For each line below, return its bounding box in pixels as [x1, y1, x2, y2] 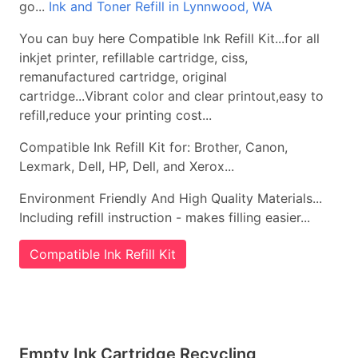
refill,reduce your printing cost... [19, 107, 212, 123]
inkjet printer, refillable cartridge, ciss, [19, 50, 248, 66]
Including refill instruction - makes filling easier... [19, 209, 310, 225]
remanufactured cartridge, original [19, 69, 227, 85]
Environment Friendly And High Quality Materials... [19, 190, 322, 206]
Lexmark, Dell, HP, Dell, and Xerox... [19, 158, 234, 174]
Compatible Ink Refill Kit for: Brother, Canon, [19, 139, 288, 155]
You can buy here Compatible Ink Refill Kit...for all [19, 30, 320, 46]
